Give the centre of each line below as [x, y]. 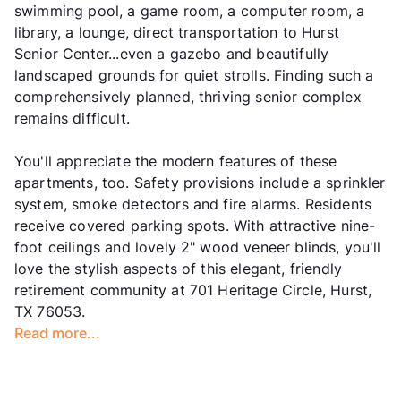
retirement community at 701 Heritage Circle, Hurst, [193, 290]
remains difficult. [72, 118]
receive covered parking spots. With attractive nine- [195, 225]
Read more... [57, 333]
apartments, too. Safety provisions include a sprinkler [200, 182]
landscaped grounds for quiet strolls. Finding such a [194, 75]
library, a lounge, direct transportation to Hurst [177, 32]
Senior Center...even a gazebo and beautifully [172, 53]
